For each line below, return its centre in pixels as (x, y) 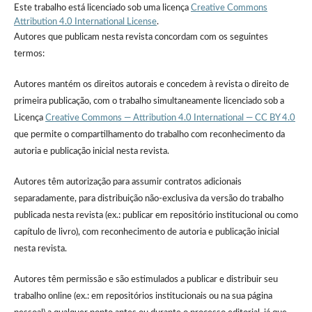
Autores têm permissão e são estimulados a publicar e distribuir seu (146, 279)
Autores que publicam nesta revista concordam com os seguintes (141, 37)
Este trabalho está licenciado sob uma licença (102, 8)
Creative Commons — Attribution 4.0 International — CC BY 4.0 (170, 118)
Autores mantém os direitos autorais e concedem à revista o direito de (151, 84)
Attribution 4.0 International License (85, 22)
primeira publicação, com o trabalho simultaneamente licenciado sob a (149, 101)
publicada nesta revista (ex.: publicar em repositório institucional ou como (156, 215)
